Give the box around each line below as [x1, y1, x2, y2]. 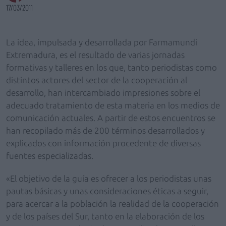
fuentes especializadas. [6, 151, 93, 160]
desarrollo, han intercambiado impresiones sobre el [6, 88, 200, 97]
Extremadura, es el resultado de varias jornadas [6, 50, 185, 60]
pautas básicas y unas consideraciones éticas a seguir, [6, 186, 208, 196]
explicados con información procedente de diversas [6, 138, 201, 148]
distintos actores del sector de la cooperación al [6, 75, 187, 85]
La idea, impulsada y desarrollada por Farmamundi [6, 37, 197, 47]
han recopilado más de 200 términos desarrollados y [6, 126, 205, 135]
